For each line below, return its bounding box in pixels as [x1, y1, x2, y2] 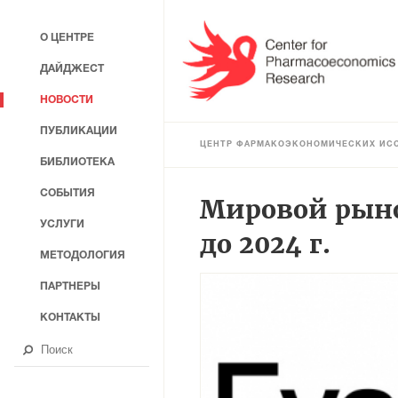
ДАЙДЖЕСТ [40, 64, 104, 74]
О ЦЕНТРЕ [40, 33, 94, 43]
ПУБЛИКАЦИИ [40, 126, 117, 136]
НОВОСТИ [40, 95, 93, 105]
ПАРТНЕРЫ [40, 282, 100, 291]
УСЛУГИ [40, 219, 84, 229]
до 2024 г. [200, 227, 330, 260]
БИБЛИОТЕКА [40, 157, 115, 167]
